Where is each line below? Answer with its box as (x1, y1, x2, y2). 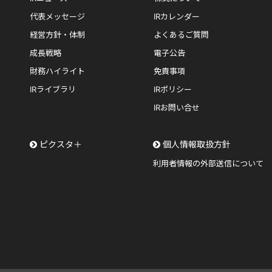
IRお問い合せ (154, 103, 200, 112)
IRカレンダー (154, 12, 200, 21)
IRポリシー (154, 84, 192, 94)
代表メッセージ (30, 12, 86, 21)
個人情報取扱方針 (163, 139, 231, 149)
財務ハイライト (30, 66, 86, 76)
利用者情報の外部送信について (153, 158, 264, 168)
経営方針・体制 (30, 30, 86, 39)
